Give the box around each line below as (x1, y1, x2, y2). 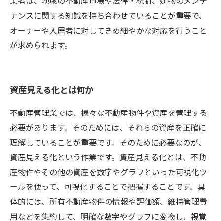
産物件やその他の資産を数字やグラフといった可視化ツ (10, 168, 207, 177)
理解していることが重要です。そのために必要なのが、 (10, 138, 206, 147)
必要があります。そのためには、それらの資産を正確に (10, 123, 206, 133)
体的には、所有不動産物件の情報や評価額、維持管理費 (10, 197, 207, 207)
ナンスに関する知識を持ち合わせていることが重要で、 (10, 11, 207, 21)
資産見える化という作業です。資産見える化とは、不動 (10, 153, 206, 162)
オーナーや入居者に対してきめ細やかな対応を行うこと (10, 26, 207, 36)
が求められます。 (10, 41, 72, 50)
